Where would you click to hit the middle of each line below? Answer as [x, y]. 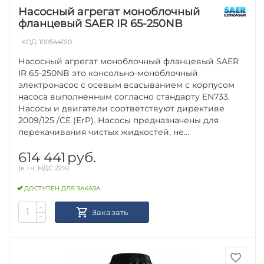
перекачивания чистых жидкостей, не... [104, 132]
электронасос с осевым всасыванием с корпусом [127, 85]
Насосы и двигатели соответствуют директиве [122, 108]
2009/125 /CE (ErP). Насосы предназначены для [119, 120]
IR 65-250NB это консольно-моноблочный [108, 73]
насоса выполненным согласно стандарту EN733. [124, 96]
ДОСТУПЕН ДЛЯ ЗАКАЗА [62, 189]
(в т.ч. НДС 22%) [44, 168]
